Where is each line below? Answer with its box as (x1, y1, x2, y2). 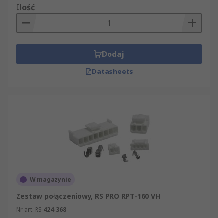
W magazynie (30, 175, 71, 183)
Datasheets (91, 67, 133, 76)
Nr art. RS (16, 205, 42, 214)
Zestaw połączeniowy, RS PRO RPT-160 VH (16, 191, 160, 200)
